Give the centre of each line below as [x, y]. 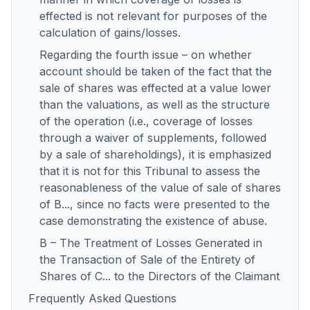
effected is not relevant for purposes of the [153, 16]
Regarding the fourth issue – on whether [146, 55]
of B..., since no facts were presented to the [155, 204]
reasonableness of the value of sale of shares [160, 188]
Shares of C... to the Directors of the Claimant [159, 276]
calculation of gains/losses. [110, 33]
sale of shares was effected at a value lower [155, 88]
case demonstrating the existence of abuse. [153, 221]
